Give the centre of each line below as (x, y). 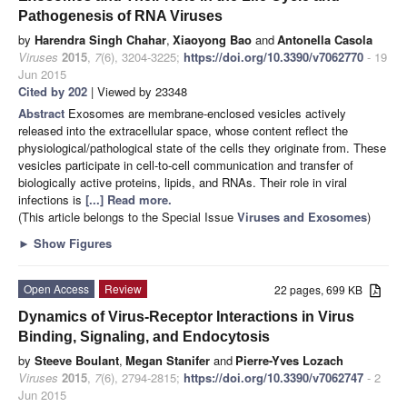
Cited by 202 (53, 91)
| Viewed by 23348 (137, 91)
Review (123, 288)
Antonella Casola (325, 39)
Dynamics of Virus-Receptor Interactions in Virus (186, 316)
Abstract (43, 113)
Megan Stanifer (168, 360)
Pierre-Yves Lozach (289, 360)
